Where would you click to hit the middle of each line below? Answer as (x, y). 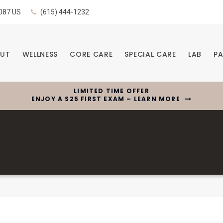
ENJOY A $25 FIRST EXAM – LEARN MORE (106, 99)
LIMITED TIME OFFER (111, 91)
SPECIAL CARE (150, 55)
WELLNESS (40, 55)
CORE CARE (91, 55)
